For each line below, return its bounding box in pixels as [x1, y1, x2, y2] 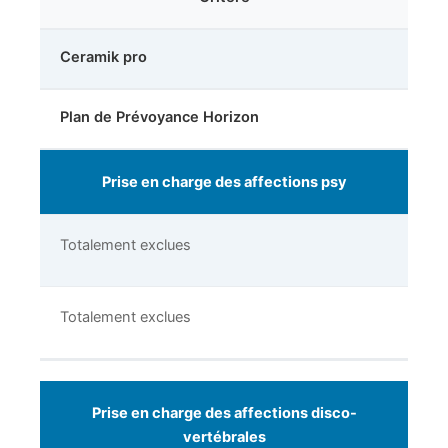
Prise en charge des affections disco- [91, 404, 357, 423]
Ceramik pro [60, 48, 147, 67]
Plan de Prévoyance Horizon [60, 108, 259, 127]
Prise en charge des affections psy [101, 173, 347, 192]
